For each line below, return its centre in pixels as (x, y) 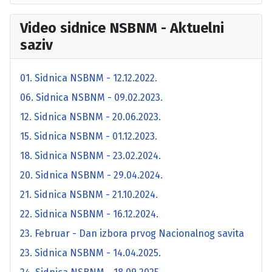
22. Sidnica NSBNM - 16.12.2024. (89, 214)
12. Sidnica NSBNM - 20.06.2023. (90, 117)
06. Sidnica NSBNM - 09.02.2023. (91, 97)
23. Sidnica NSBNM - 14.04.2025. (90, 253)
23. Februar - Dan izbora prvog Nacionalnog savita (132, 233)
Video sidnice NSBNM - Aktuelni (122, 28)
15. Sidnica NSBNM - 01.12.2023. (89, 136)
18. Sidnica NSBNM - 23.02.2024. (90, 155)
